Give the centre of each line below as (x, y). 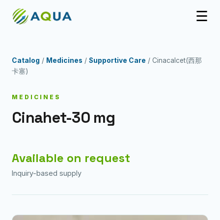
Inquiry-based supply (47, 173)
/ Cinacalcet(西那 (174, 60)
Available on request (71, 158)
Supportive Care (117, 60)
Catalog (26, 60)
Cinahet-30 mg (63, 118)
